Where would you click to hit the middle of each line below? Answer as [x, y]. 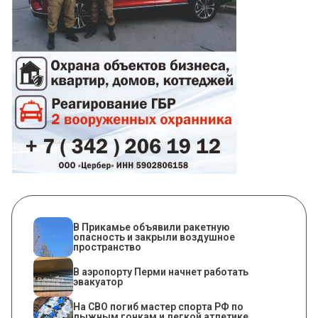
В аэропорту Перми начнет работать [161, 272]
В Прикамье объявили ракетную [152, 227]
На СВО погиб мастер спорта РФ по [158, 307]
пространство [107, 247]
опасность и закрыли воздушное [154, 237]
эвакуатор [98, 282]
